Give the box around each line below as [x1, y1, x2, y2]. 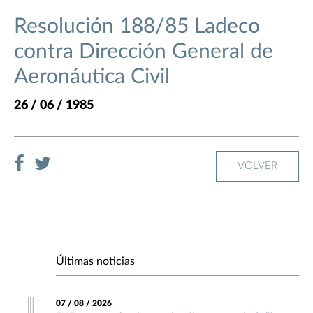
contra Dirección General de [14, 41, 273, 63]
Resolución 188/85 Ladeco [14, 16, 260, 38]
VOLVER [238, 161, 277, 172]
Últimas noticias [56, 256, 135, 268]
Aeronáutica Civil [14, 66, 170, 88]
